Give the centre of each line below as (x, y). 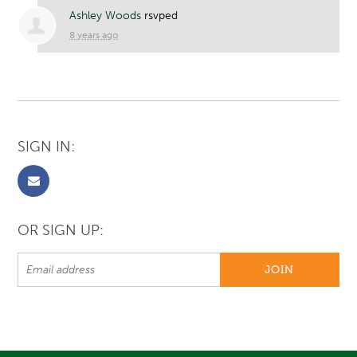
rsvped (160, 16)
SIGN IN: (47, 147)
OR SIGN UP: (61, 231)
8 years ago (94, 35)
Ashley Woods (106, 16)
